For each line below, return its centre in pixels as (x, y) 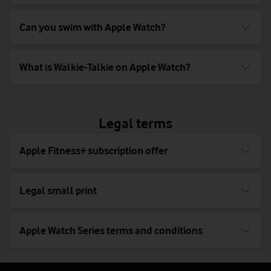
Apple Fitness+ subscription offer (93, 151)
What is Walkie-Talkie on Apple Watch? (105, 67)
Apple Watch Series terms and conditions (111, 231)
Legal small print (58, 191)
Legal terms (135, 123)
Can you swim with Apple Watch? (92, 28)
